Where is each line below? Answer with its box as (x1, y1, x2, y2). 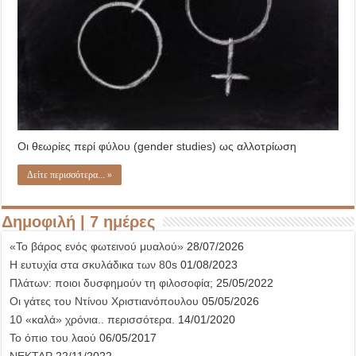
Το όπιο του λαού (10, 331, 97, 344)
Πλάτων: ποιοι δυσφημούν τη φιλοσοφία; (10, 276, 214, 289)
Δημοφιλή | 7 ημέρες (2, 212, 156, 230)
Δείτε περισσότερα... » (27, 168, 113, 180)
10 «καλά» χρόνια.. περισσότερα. (10, 312, 176, 326)
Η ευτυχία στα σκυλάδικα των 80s (10, 257, 178, 271)
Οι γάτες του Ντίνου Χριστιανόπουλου (10, 294, 199, 308)
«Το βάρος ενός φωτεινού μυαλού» (10, 239, 184, 253)
